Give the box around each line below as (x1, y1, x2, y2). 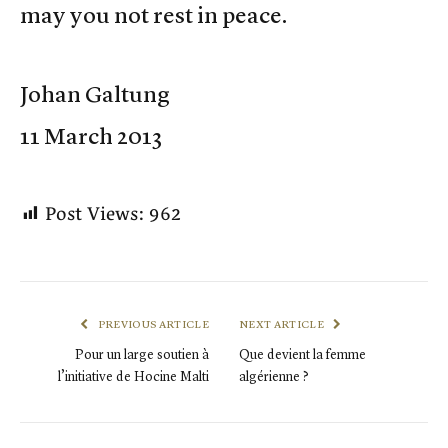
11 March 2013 (20, 122, 162, 151)
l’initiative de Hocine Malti (58, 368, 209, 385)
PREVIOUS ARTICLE (95, 318, 209, 331)
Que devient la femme (239, 346, 366, 363)
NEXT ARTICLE (239, 318, 327, 331)
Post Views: (45, 198, 144, 232)
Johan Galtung (20, 80, 170, 109)
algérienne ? (239, 368, 309, 385)
